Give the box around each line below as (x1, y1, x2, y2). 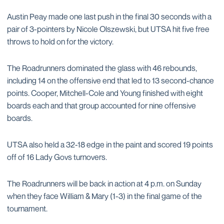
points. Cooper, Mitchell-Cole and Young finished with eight (7, 88, 203, 98)
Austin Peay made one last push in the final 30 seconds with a (7, 11, 211, 21)
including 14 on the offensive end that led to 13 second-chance (7, 75, 214, 85)
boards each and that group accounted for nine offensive (7, 100, 196, 110)
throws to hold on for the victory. (7, 36, 113, 46)
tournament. (7, 203, 47, 213)
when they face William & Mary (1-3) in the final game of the (7, 191, 202, 201)
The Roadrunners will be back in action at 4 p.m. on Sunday (7, 178, 201, 188)
